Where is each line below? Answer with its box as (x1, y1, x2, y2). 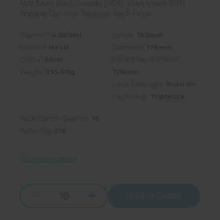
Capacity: (20, 31, 51, 39)
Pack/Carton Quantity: (20, 114, 92, 123)
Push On (166, 80, 196, 88)
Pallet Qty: (20, 127, 54, 135)
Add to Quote (128, 190, 181, 200)
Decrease (21, 191, 58, 201)
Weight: (20, 68, 46, 76)
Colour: (20, 55, 44, 64)
